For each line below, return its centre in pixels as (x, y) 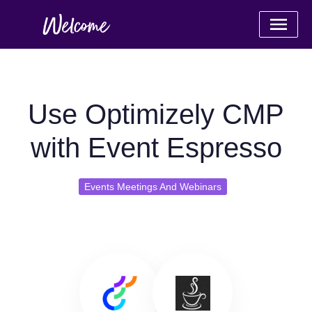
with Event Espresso (156, 148)
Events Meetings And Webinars (153, 187)
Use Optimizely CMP (156, 114)
